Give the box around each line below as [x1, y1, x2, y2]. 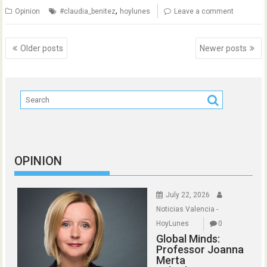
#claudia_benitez [60, 7, 116, 15]
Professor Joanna [156, 243, 244, 256]
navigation [5, 50, 72, 67]
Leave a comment [174, 7, 234, 15]
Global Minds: [156, 232, 221, 245]
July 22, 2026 [166, 190, 210, 199]
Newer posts [199, 44, 247, 53]
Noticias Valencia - [156, 204, 219, 213]
